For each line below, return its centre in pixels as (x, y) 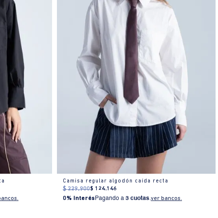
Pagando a (110, 199)
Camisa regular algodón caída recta (115, 182)
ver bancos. (166, 199)
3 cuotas (137, 199)
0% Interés (79, 199)
